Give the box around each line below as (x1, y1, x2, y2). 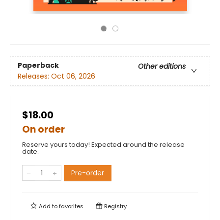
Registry (103, 202, 127, 210)
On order (22, 123, 65, 136)
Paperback (18, 60, 59, 71)
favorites (59, 202, 83, 210)
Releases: (18, 71, 51, 82)
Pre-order (71, 168, 104, 178)
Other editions (138, 61, 186, 72)
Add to (37, 202, 59, 210)
